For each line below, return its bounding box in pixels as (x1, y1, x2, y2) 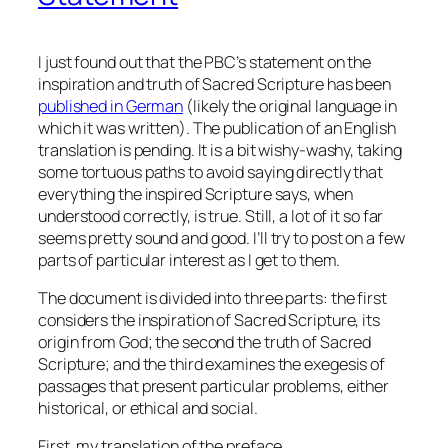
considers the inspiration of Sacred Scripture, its (38, 308, 380, 331)
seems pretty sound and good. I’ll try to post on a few (38, 226, 405, 249)
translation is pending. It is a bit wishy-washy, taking (38, 138, 402, 161)
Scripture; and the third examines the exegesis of (38, 352, 386, 375)
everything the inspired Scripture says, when (38, 182, 353, 205)
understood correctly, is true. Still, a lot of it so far (38, 204, 384, 227)
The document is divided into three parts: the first (38, 286, 387, 309)
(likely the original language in (183, 94, 397, 117)
